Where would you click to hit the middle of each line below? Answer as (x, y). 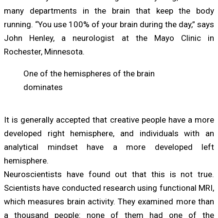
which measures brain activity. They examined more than (109, 201)
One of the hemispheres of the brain (89, 73)
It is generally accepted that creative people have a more (109, 119)
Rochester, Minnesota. (44, 51)
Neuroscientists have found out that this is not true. (109, 174)
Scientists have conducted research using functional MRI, (109, 188)
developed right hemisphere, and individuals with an (109, 133)
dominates (43, 87)
